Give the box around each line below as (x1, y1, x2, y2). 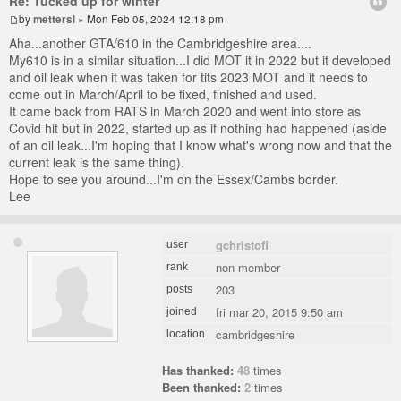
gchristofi (216, 235, 269, 253)
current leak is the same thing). (9, 152, 184, 171)
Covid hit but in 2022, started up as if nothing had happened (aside (9, 118, 387, 137)
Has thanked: (162, 361, 235, 379)
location (166, 327, 206, 340)
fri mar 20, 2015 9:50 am (216, 303, 344, 320)
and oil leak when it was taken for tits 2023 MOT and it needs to (9, 67, 368, 86)
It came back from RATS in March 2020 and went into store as (9, 101, 361, 120)
